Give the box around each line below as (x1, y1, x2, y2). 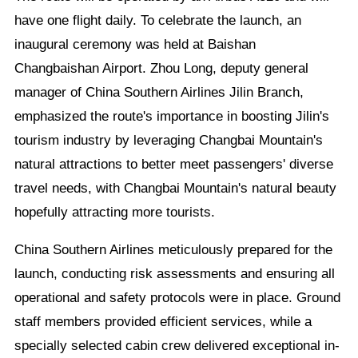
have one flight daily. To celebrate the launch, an (14, 12, 301, 28)
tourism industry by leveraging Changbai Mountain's (14, 132, 323, 148)
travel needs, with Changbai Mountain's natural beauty (14, 180, 336, 196)
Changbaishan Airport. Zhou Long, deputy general (14, 60, 308, 76)
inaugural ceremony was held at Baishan (14, 36, 256, 52)
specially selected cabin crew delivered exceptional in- (14, 337, 340, 353)
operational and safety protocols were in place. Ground (14, 289, 340, 305)
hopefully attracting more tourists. (14, 204, 215, 220)
